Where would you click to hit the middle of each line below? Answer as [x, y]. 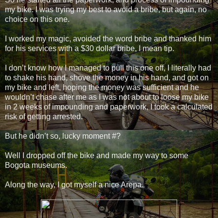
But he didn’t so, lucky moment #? [63, 136]
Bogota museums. [36, 165]
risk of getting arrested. [44, 117]
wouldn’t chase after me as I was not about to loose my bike [107, 97]
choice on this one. [37, 19]
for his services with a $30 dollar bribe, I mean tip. [90, 49]
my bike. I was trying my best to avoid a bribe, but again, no [106, 10]
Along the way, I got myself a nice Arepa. [74, 185]
